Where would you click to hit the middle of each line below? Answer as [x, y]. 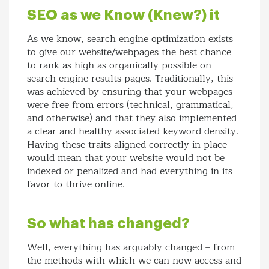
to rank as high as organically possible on [119, 66]
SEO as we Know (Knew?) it [123, 15]
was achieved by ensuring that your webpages [130, 92]
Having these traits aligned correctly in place [127, 145]
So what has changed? [108, 224]
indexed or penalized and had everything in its [130, 171]
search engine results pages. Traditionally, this [130, 79]
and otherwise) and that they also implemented [132, 119]
